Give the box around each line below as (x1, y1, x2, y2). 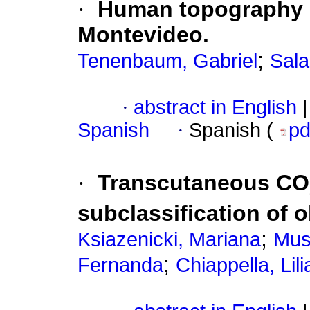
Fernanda (77, 253, 163, 276)
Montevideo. (77, 22, 209, 48)
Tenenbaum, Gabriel (77, 50, 257, 73)
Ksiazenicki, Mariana (77, 228, 261, 250)
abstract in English (134, 96, 297, 119)
